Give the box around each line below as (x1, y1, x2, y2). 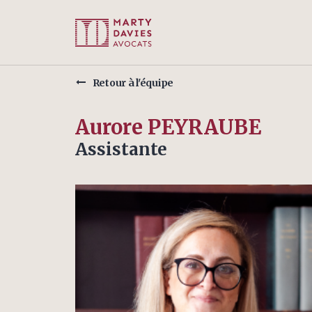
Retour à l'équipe (92, 77, 173, 89)
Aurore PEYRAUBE (75, 114, 261, 140)
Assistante (75, 139, 167, 160)
